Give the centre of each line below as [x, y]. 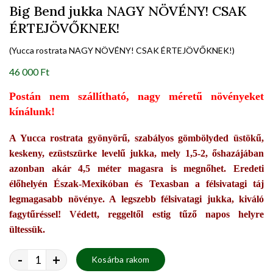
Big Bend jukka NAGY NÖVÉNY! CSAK [128, 11]
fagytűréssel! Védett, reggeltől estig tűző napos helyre [136, 214]
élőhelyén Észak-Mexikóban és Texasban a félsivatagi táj [136, 184]
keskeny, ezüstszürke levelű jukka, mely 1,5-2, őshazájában [136, 154]
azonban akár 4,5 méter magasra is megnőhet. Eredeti [136, 169]
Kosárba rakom [121, 260]
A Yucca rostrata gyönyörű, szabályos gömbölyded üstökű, [136, 138]
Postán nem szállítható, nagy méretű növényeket [136, 97]
